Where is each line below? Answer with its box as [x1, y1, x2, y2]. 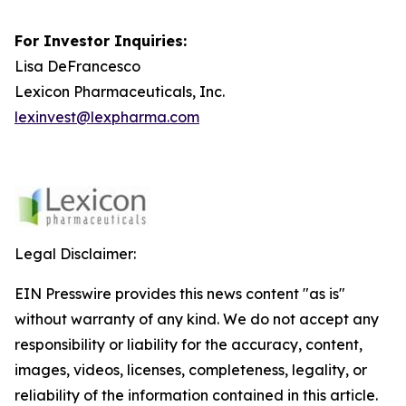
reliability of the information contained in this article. [14, 386, 378, 404]
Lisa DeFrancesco [14, 57, 144, 75]
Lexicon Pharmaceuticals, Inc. [14, 82, 225, 101]
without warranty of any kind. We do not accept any [14, 310, 379, 328]
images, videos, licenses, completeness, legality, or [14, 361, 367, 379]
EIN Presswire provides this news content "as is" [14, 285, 345, 303]
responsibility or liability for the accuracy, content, [14, 335, 362, 353]
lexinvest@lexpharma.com [14, 108, 199, 126]
